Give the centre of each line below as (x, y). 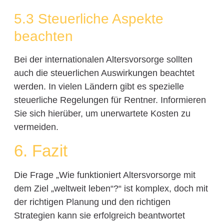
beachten (43, 36)
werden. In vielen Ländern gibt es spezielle (99, 86)
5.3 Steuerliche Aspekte (88, 18)
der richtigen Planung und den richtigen (92, 202)
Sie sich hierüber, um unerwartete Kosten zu (102, 113)
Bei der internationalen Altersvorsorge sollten (103, 59)
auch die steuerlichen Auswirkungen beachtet (104, 73)
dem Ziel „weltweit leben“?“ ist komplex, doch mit (111, 188)
